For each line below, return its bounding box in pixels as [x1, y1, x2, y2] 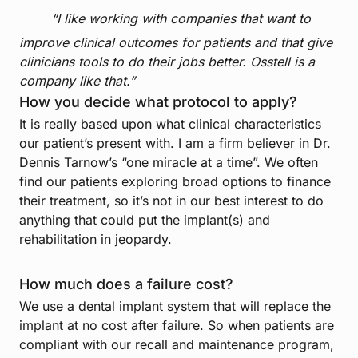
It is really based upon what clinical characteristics [19, 116, 321, 133]
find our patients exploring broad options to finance [19, 173, 331, 190]
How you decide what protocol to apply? [19, 93, 297, 111]
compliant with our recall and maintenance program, [19, 336, 334, 353]
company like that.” [19, 73, 135, 89]
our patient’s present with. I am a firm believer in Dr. [19, 135, 331, 152]
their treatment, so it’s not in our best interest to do [19, 193, 324, 209]
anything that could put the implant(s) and [19, 212, 270, 229]
